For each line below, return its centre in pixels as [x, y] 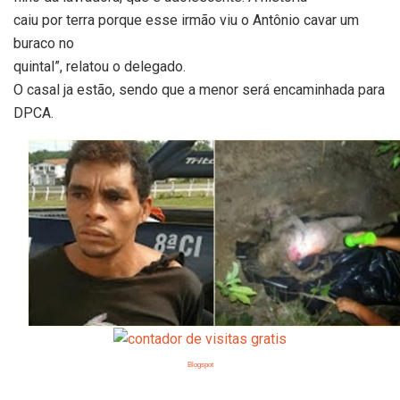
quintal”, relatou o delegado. [100, 67]
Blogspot [200, 364]
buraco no [44, 44]
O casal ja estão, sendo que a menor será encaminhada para [199, 90]
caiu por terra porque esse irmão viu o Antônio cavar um [186, 21]
